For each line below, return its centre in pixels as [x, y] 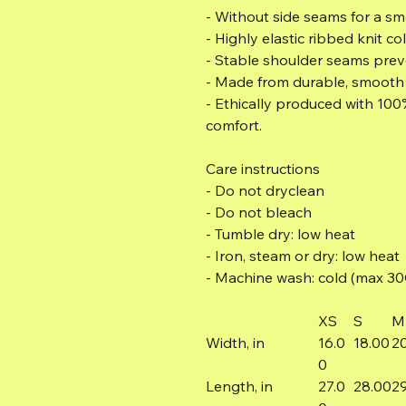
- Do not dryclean [265, 190]
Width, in [235, 342]
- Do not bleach [259, 212]
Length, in [239, 386]
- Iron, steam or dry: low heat [303, 255]
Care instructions [263, 168]
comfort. [234, 125]
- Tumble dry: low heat [280, 233]
